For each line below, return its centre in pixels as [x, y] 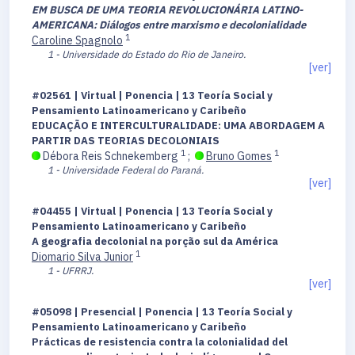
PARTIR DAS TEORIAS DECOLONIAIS [126, 141]
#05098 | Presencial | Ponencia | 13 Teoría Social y [162, 312]
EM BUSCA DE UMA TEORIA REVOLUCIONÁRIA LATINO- [167, 10]
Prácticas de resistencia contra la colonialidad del [160, 342]
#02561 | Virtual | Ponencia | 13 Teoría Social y [152, 96]
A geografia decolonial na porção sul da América [155, 242]
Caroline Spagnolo [77, 41]
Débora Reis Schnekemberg [111, 157]
